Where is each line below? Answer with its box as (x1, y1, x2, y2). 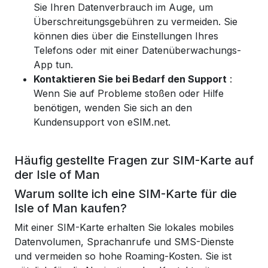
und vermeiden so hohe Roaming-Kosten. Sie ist (14, 250, 232, 262)
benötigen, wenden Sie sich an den (33, 102, 192, 114)
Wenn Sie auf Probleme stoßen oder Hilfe (33, 87, 224, 99)
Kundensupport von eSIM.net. (33, 116, 170, 128)
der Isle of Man (14, 167, 100, 182)
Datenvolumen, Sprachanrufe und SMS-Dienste (14, 236, 234, 248)
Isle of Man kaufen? (14, 201, 127, 215)
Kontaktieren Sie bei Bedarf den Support (33, 73, 227, 85)
